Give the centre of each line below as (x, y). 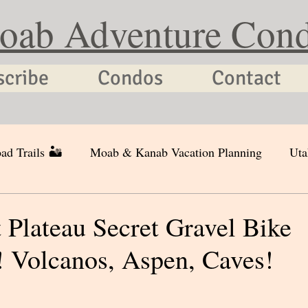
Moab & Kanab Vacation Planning (176, 152)
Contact (246, 78)
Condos (130, 78)
